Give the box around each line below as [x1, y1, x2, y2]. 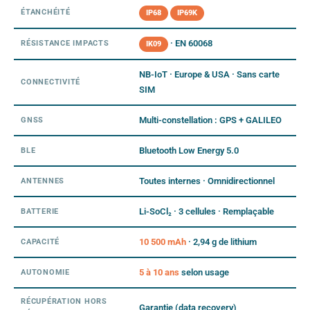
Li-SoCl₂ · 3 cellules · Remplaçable [139, 206, 274, 217]
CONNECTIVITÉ [21, 77, 81, 86]
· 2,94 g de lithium [186, 236, 257, 247]
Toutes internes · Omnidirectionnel [139, 175, 275, 186]
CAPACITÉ [21, 237, 60, 246]
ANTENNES [21, 176, 65, 185]
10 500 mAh [139, 236, 186, 247]
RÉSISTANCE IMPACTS [21, 38, 109, 48]
